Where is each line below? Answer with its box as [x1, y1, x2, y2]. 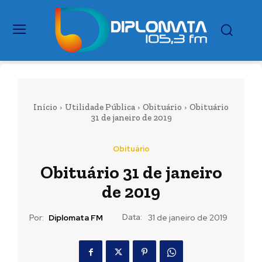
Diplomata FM [49, 212, 103, 223]
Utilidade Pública [65, 102, 135, 112]
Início [33, 102, 57, 112]
